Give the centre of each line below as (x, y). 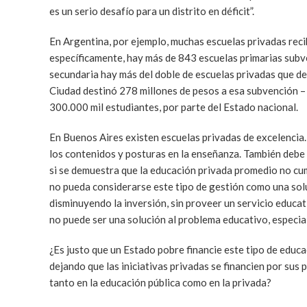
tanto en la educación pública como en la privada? (160, 282)
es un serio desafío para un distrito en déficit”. (152, 11)
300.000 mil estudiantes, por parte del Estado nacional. (174, 107)
